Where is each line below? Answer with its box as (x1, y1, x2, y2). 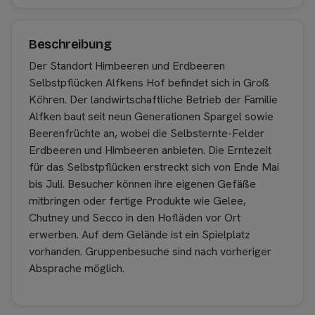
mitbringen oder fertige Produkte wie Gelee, (29, 193, 246, 208)
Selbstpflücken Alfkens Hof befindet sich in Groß (29, 75, 269, 90)
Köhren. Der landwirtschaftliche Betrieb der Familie (29, 91, 278, 107)
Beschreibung (29, 36, 112, 52)
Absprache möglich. (29, 260, 124, 276)
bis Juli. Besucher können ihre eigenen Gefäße (29, 176, 256, 191)
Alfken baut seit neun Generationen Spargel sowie (29, 108, 274, 124)
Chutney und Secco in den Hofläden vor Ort (29, 210, 240, 225)
